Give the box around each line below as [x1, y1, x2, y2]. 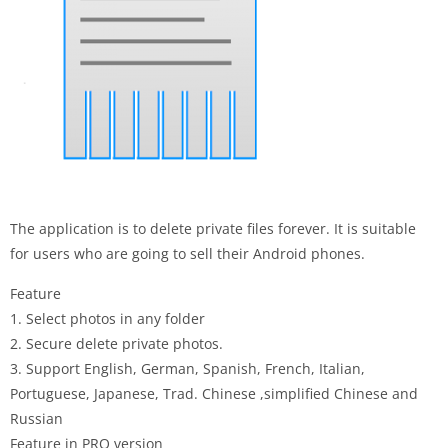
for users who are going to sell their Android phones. [10, 243, 365, 263]
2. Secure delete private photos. [10, 333, 223, 353]
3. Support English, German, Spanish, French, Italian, [10, 358, 365, 378]
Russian [10, 408, 63, 428]
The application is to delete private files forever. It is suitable [10, 218, 416, 238]
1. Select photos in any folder [10, 308, 205, 328]
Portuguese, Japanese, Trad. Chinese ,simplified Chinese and [10, 383, 418, 403]
